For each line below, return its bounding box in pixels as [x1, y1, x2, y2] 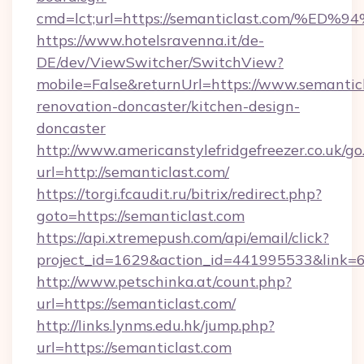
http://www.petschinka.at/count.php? [37, 272, 292, 291]
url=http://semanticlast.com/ [37, 162, 229, 181]
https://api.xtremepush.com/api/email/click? [37, 228, 329, 247]
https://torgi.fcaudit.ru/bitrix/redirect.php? [37, 184, 322, 203]
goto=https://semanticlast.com [37, 206, 245, 225]
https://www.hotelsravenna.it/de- [37, 31, 264, 50]
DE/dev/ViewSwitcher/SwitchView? [37, 53, 284, 71]
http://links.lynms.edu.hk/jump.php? [37, 316, 275, 335]
